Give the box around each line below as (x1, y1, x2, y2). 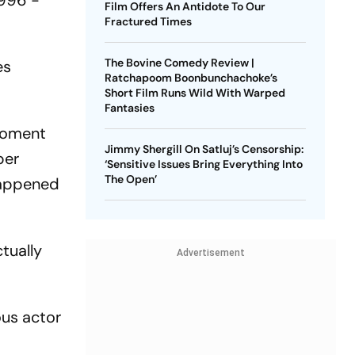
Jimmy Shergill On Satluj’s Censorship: (104, 142, 303, 156)
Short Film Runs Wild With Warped (104, 86, 285, 100)
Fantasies (104, 101, 155, 115)
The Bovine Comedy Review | (104, 55, 254, 70)
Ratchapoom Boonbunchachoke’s (104, 71, 277, 85)
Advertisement (176, 247, 245, 258)
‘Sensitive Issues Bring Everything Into (104, 157, 303, 171)
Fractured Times (104, 14, 192, 29)
